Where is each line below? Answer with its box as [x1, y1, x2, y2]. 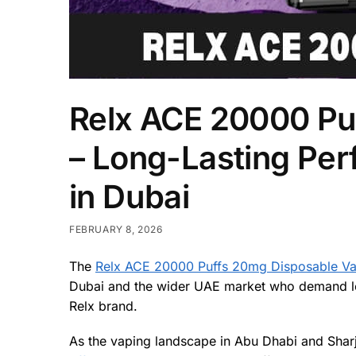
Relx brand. [69, 297, 137, 314]
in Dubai [69, 176, 190, 216]
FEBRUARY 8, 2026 [69, 222, 163, 235]
